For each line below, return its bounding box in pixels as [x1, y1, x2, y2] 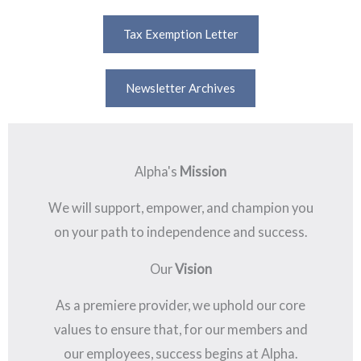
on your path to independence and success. [54, 224, 307, 240]
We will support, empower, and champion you [48, 200, 313, 216]
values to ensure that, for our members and [53, 322, 308, 338]
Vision [174, 261, 212, 277]
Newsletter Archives [126, 81, 235, 96]
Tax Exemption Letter [122, 27, 239, 42]
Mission [180, 164, 226, 180]
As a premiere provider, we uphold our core [56, 297, 305, 313]
